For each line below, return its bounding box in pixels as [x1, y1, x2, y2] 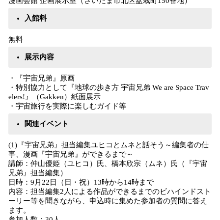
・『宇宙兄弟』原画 [8, 74, 75, 82]
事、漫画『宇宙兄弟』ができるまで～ [8, 150, 134, 158]
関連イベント [25, 120, 69, 128]
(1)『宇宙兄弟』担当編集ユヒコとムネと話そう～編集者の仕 [8, 141, 209, 149]
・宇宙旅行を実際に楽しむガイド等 [8, 102, 126, 110]
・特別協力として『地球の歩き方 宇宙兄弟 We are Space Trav [8, 83, 209, 91]
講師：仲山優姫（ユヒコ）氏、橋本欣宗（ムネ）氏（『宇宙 [8, 160, 207, 167]
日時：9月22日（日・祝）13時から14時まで [8, 178, 154, 186]
